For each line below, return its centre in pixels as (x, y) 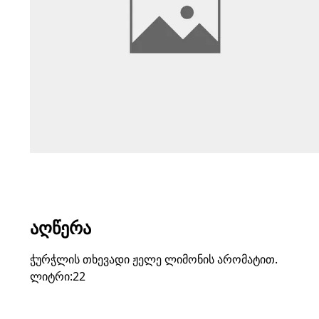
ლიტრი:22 (58, 276)
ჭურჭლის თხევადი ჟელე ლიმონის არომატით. (154, 259)
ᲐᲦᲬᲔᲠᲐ (61, 228)
